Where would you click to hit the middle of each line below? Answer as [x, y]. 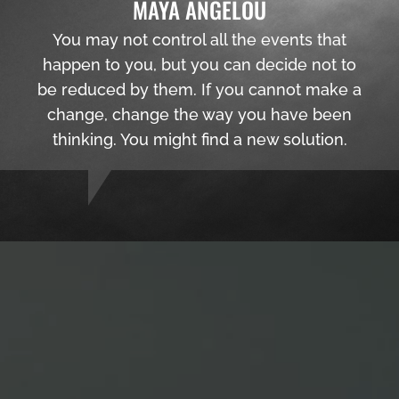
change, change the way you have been [199, 114]
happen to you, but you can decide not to [199, 64]
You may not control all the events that [199, 39]
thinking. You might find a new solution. [199, 139]
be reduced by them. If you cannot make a [199, 89]
